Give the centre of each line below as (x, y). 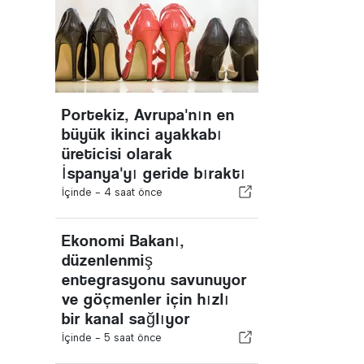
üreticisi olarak (117, 154)
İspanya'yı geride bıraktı (154, 173)
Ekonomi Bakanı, (123, 241)
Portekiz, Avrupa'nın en (148, 115)
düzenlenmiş (108, 260)
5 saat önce (133, 338)
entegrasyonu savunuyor (154, 280)
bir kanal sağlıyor (126, 319)
